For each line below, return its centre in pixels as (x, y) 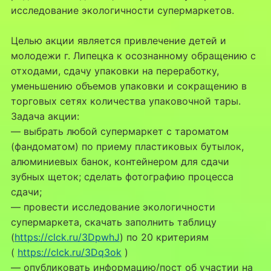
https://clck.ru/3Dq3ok (69, 253)
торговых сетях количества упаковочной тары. (126, 101)
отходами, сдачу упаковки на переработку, (115, 71)
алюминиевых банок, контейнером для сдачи (120, 162)
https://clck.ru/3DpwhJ (67, 237)
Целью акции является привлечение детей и (118, 41)
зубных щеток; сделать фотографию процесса (122, 177)
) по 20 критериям (164, 237)
